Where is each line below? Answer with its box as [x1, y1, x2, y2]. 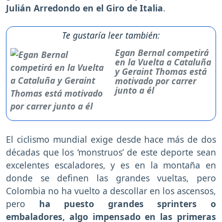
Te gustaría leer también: [62, 29, 160, 41]
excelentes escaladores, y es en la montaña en [6, 159, 216, 171]
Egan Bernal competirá [115, 46, 209, 58]
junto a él [115, 84, 155, 96]
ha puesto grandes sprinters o [39, 197, 217, 210]
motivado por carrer [115, 74, 197, 87]
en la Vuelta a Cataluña [115, 55, 212, 68]
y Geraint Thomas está [115, 65, 207, 77]
